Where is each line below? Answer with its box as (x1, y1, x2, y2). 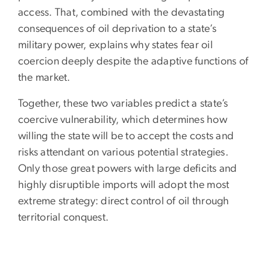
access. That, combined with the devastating (18, 7, 225, 18)
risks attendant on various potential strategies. (18, 146, 228, 158)
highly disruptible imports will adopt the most (18, 179, 230, 190)
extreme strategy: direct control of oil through (18, 195, 230, 207)
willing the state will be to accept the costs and (18, 130, 234, 142)
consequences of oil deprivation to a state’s (18, 23, 216, 34)
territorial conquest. (18, 212, 109, 223)
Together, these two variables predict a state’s (18, 98, 228, 109)
